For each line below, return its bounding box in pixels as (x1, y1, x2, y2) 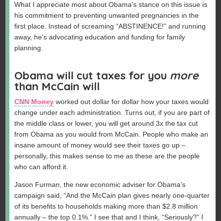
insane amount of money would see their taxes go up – (14, 141, 186, 149)
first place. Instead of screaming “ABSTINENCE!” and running (14, 22, 206, 31)
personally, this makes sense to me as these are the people (14, 152, 200, 160)
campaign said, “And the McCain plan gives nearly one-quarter (14, 191, 210, 200)
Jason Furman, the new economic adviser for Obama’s (14, 181, 186, 189)
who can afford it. (14, 163, 69, 171)
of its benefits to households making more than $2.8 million (14, 202, 198, 211)
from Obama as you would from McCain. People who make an (14, 130, 209, 139)
